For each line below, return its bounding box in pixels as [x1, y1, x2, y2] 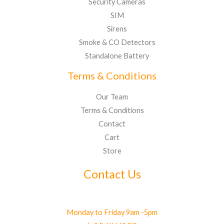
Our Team [96, 92, 128, 101]
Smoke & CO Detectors [78, 37, 155, 46]
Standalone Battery [85, 51, 149, 60]
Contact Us [83, 166, 141, 181]
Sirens [107, 24, 127, 33]
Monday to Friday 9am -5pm [66, 207, 157, 216]
